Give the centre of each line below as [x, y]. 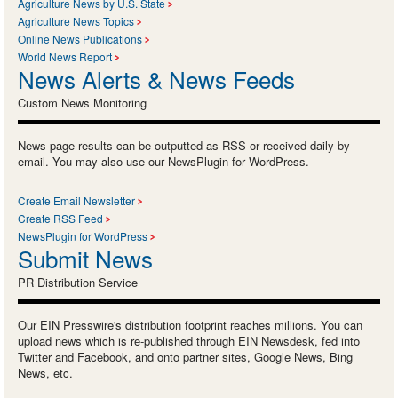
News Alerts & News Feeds [156, 78]
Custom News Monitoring [82, 102]
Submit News [85, 258]
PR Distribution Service [78, 282]
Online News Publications [80, 38]
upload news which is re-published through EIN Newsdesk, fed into [189, 340]
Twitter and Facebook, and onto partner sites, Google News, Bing [185, 356]
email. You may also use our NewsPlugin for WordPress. [163, 161]
